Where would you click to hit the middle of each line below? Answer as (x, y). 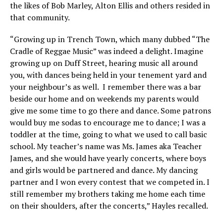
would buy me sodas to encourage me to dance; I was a (108, 122)
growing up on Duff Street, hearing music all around (104, 63)
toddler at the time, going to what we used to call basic (109, 134)
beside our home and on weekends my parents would (104, 98)
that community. (40, 17)
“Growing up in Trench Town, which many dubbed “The (110, 39)
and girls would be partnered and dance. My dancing (104, 170)
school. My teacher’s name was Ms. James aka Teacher (106, 146)
